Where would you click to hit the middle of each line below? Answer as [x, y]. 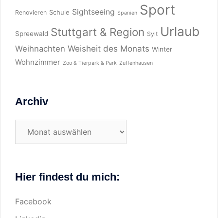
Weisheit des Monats [109, 48]
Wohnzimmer [38, 62]
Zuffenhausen [136, 63]
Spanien [127, 13]
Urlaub [180, 31]
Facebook [33, 201]
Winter [162, 49]
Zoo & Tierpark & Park [90, 63]
